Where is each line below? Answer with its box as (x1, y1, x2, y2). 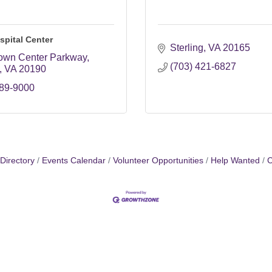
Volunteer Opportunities (112, 156, 203, 165)
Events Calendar (41, 156, 106, 165)
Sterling (170, 42, 203, 53)
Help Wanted (210, 156, 260, 165)
